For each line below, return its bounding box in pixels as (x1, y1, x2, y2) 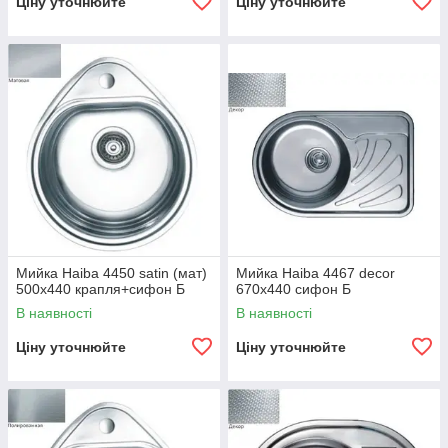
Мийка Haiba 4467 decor (236, 265, 395, 281)
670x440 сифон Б (236, 281, 351, 297)
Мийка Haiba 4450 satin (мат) (16, 265, 207, 281)
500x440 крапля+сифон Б (16, 281, 185, 297)
